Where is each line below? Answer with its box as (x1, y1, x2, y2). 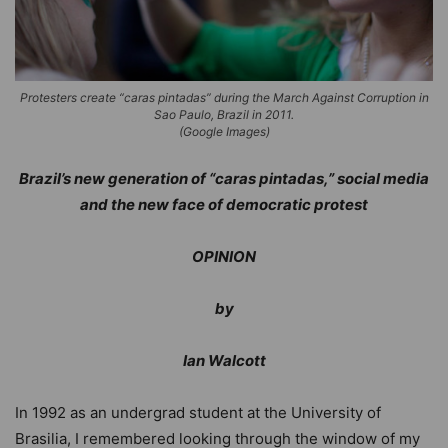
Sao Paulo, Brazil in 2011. (154, 107, 294, 123)
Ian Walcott (182, 351, 266, 371)
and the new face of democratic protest (80, 195, 368, 215)
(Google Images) (178, 124, 270, 140)
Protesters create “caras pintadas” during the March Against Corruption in (19, 90, 429, 106)
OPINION (192, 247, 256, 267)
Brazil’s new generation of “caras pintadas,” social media (19, 169, 429, 189)
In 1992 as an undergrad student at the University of (15, 403, 381, 423)
